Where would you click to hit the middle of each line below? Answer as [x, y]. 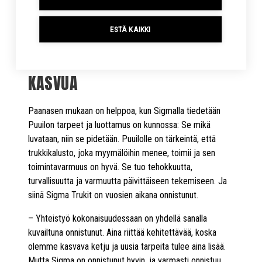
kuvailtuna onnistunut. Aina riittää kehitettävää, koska [122, 232]
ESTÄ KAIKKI [130, 29]
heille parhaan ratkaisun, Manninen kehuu [101, 9]
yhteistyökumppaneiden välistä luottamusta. [107, 23]
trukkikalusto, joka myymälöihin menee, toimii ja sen [122, 153]
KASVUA [53, 83]
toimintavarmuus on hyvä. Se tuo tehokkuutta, [110, 167]
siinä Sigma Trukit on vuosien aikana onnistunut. [113, 195]
